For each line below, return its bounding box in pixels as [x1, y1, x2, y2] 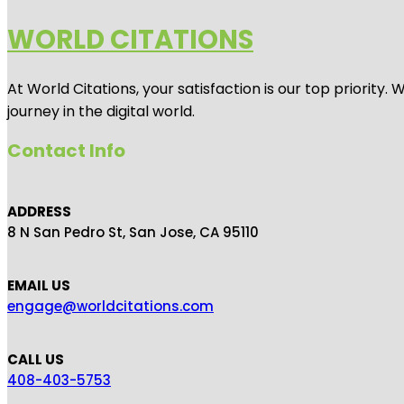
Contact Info [7, 138, 125, 164]
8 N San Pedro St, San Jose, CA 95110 [7, 223, 259, 243]
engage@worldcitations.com [7, 297, 214, 317]
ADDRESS [7, 202, 71, 222]
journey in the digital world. [7, 101, 195, 123]
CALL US [7, 350, 64, 370]
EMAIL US [7, 276, 70, 296]
